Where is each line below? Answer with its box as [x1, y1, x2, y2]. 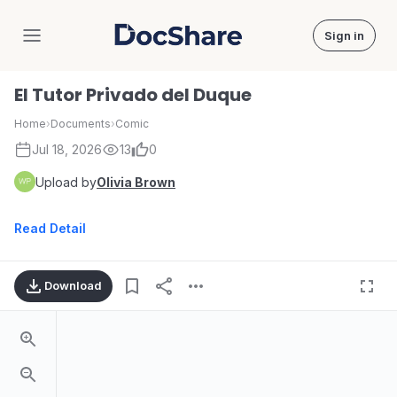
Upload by [35, 174, 97, 190]
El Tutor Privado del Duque [14, 82, 252, 107]
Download [44, 278, 102, 292]
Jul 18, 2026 [32, 142, 102, 157]
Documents [51, 117, 111, 130]
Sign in [324, 28, 364, 43]
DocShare [176, 34, 245, 52]
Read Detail [14, 221, 86, 236]
